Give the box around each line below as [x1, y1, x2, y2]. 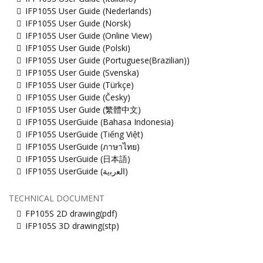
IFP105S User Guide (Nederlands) [25, 5, 151, 16]
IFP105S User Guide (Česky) [25, 91, 130, 103]
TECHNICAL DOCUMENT [9, 192, 104, 204]
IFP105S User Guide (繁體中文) [25, 103, 141, 115]
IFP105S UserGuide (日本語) [25, 153, 130, 164]
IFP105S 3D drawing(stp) [25, 220, 119, 231]
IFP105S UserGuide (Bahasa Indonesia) [25, 116, 174, 127]
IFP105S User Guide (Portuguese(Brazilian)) [25, 54, 190, 66]
